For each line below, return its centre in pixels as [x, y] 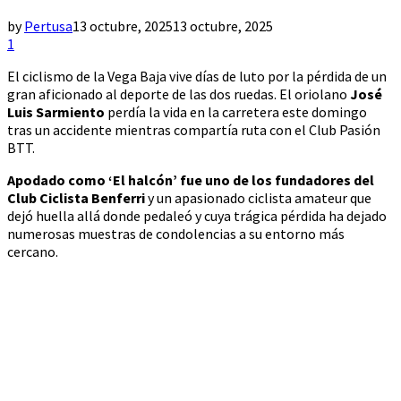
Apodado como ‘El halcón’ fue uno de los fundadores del [191, 180]
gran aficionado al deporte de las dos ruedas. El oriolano [179, 94]
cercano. [33, 252]
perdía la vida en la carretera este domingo [237, 112]
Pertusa [48, 26]
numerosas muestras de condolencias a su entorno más [176, 234]
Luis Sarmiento [57, 112]
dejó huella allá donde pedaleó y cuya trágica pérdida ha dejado [197, 216]
